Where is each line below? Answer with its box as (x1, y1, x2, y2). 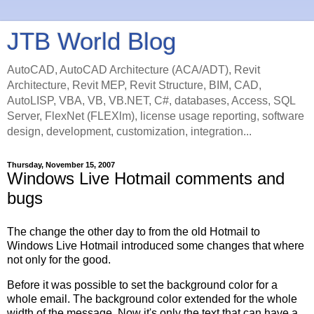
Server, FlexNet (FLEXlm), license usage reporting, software (7, 110, 304, 122)
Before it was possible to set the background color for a (7, 278, 278, 291)
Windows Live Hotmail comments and (7, 169, 285, 188)
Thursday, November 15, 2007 (7, 161, 115, 169)
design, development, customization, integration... (7, 125, 252, 137)
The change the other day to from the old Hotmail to (7, 225, 260, 238)
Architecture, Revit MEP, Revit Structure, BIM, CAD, (7, 79, 261, 91)
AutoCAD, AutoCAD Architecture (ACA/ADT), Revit (7, 64, 260, 76)
